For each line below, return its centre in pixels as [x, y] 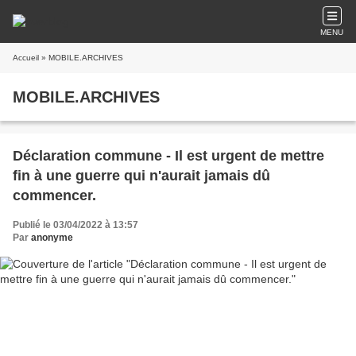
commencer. [54, 195]
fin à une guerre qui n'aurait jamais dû [141, 176]
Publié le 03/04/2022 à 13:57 [75, 225]
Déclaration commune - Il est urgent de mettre [168, 156]
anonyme [52, 238]
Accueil [26, 58]
